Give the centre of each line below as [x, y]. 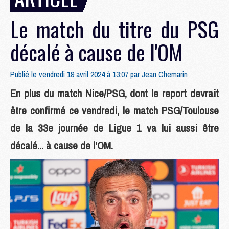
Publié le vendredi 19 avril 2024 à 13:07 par [76, 74]
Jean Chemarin [165, 74]
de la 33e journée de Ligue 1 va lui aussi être [114, 128]
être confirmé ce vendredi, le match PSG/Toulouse [114, 111]
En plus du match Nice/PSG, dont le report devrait [114, 93]
